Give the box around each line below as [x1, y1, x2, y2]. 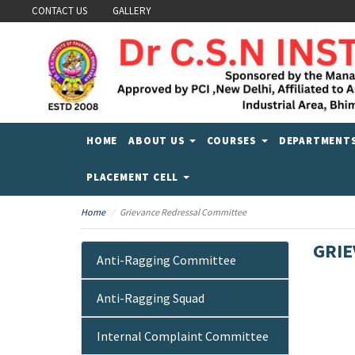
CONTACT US [32, 4, 87, 17]
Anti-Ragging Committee [97, 251, 236, 268]
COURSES [207, 133, 260, 147]
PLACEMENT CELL [86, 170, 181, 184]
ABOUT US [128, 133, 189, 147]
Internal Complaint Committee [97, 327, 269, 344]
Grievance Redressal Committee [120, 205, 246, 218]
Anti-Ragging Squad [97, 289, 204, 306]
